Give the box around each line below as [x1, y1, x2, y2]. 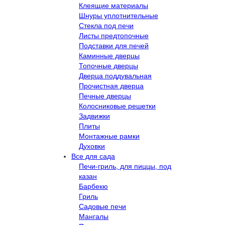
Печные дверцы [79, 91, 131, 100]
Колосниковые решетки [79, 101, 156, 110]
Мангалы [79, 212, 108, 220]
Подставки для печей [79, 41, 149, 50]
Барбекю [79, 182, 108, 190]
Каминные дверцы [79, 51, 140, 60]
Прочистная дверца [79, 81, 144, 90]
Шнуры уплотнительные [79, 11, 158, 20]
